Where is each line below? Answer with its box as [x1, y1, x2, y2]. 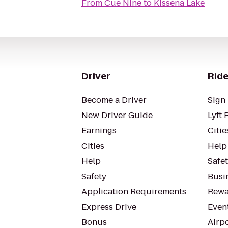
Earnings [81, 125, 117, 136]
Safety [81, 170, 106, 182]
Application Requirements [81, 186, 186, 197]
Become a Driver [81, 94, 147, 106]
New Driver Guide [81, 109, 153, 121]
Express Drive [81, 201, 136, 213]
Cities [81, 140, 104, 152]
